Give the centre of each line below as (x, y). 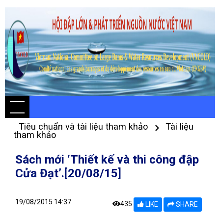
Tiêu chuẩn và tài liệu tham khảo (84, 126)
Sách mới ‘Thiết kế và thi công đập (107, 160)
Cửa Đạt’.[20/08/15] (68, 173)
